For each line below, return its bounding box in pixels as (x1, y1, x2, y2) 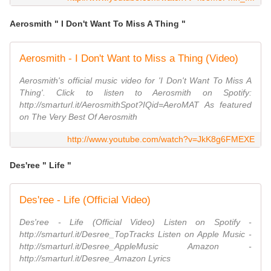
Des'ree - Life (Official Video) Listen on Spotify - (19, 217, 252, 227)
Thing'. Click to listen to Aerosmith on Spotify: (19, 88, 252, 98)
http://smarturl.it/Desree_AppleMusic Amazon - (19, 241, 252, 252)
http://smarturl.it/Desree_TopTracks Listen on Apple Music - (19, 229, 252, 240)
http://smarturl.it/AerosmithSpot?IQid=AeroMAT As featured (19, 100, 252, 110)
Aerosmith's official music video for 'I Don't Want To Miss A (19, 76, 252, 86)
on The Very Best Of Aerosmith (19, 112, 137, 122)
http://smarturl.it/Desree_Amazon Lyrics (19, 253, 171, 264)
